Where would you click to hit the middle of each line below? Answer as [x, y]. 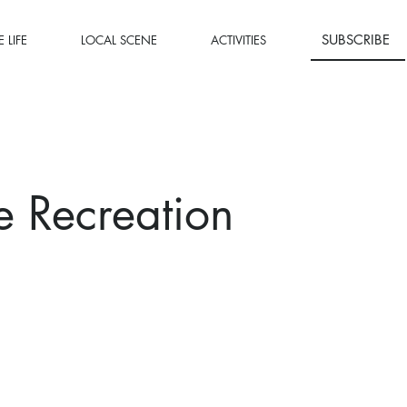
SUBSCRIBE [355, 39]
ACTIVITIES [239, 40]
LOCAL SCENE [119, 40]
